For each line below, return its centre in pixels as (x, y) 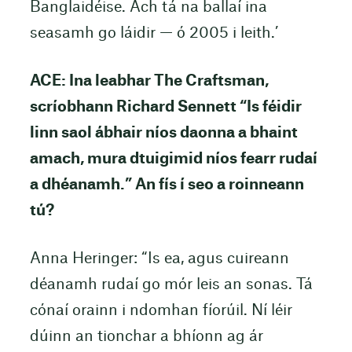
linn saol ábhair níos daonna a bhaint (163, 134)
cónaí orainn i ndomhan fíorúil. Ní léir (161, 311)
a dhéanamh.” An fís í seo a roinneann (167, 185)
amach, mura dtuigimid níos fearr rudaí (173, 159)
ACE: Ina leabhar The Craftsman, (149, 82)
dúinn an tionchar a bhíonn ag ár (146, 337)
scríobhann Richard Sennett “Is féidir (165, 108)
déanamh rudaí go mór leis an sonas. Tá (171, 285)
